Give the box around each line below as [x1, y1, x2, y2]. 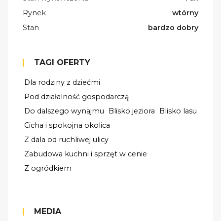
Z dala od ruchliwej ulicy [24, 135, 109, 145]
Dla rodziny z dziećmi [24, 78, 100, 87]
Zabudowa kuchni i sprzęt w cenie [24, 149, 147, 159]
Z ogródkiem [24, 164, 72, 173]
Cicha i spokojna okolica [24, 121, 110, 130]
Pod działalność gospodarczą [24, 92, 129, 102]
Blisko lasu [159, 107, 197, 116]
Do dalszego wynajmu [24, 107, 104, 116]
